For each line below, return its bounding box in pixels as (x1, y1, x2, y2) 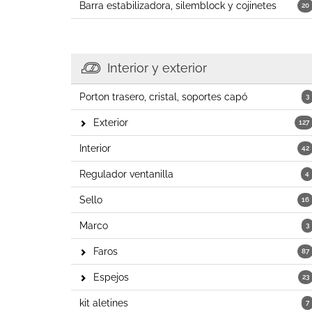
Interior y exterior (107, 61, 207, 75)
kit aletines (79, 297, 128, 309)
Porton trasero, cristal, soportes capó (79, 91, 247, 102)
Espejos (93, 272, 129, 283)
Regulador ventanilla (79, 169, 173, 180)
